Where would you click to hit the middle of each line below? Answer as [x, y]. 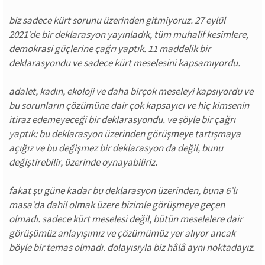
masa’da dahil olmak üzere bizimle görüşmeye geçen [117, 205]
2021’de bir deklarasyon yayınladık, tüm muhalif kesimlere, [129, 34]
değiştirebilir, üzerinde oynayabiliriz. [83, 162]
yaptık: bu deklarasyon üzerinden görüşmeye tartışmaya [125, 134]
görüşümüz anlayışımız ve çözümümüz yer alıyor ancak [122, 233]
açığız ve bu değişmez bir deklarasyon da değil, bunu [116, 148]
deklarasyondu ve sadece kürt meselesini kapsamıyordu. [125, 63]
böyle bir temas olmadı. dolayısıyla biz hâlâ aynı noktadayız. [132, 247]
